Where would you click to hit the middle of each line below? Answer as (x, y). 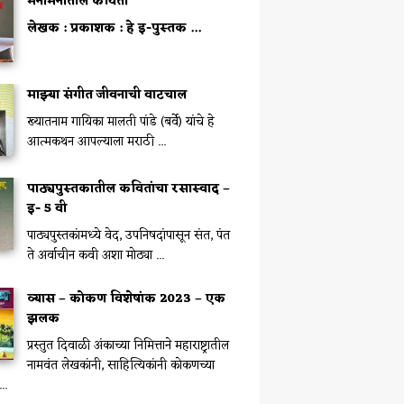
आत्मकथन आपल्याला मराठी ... (96, 142)
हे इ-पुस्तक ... (163, 29)
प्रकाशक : (96, 29)
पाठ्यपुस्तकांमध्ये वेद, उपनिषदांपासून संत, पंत (128, 236)
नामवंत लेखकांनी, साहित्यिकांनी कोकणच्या (120, 366)
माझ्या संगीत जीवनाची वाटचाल (106, 96)
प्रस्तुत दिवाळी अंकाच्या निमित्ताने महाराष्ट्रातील (128, 346)
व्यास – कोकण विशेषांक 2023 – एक (126, 299)
